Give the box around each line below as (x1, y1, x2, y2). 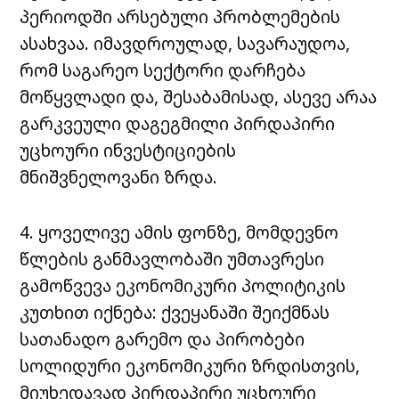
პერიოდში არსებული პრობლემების (20, 4, 341, 28)
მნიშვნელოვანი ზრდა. (20, 164, 218, 189)
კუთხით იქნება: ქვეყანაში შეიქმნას (20, 299, 330, 324)
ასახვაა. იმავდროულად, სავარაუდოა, (20, 30, 351, 55)
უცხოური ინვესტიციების (20, 137, 237, 162)
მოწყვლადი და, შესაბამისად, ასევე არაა (20, 84, 378, 109)
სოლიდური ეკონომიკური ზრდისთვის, (20, 353, 361, 378)
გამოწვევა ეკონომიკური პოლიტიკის (20, 273, 346, 297)
